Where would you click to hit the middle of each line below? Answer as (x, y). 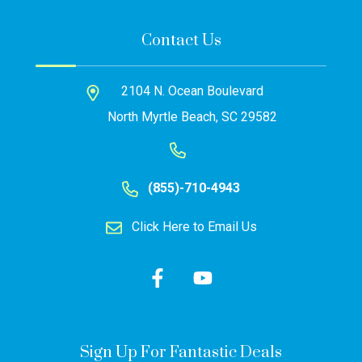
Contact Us (181, 41)
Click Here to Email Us (194, 227)
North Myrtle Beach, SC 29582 (192, 117)
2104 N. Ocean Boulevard (192, 91)
